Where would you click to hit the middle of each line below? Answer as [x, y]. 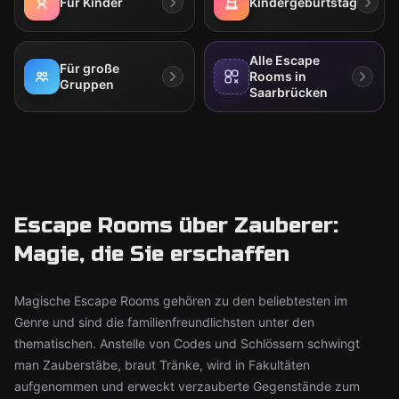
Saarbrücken [289, 92]
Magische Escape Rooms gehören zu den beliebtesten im [181, 301]
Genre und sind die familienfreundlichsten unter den [164, 322]
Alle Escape [285, 60]
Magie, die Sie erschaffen [152, 254]
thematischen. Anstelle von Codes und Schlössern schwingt [187, 343]
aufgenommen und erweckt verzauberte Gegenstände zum [187, 386]
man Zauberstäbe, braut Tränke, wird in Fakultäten [162, 365]
